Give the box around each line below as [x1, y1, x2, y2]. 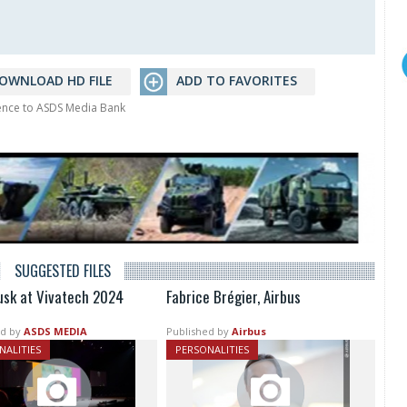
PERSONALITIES [175, 342, 250, 357]
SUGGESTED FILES [14, 260, 111, 283]
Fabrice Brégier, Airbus [166, 285, 302, 309]
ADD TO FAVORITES [176, 72, 297, 90]
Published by [166, 324, 230, 339]
